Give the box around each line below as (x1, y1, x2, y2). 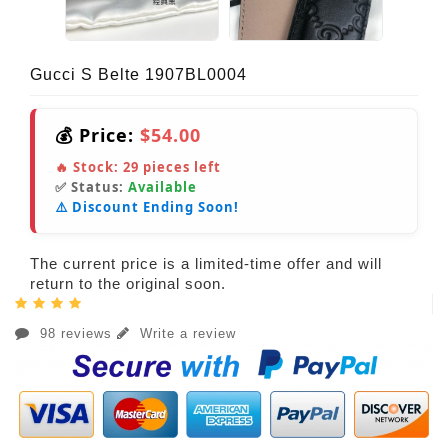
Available (128, 178, 197, 197)
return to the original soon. (30, 275, 226, 293)
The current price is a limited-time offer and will (30, 255, 382, 273)
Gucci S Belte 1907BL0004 (30, 66, 247, 84)
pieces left (139, 158, 221, 177)
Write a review (135, 326, 236, 342)
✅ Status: (55, 178, 128, 197)
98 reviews (35, 326, 117, 342)
